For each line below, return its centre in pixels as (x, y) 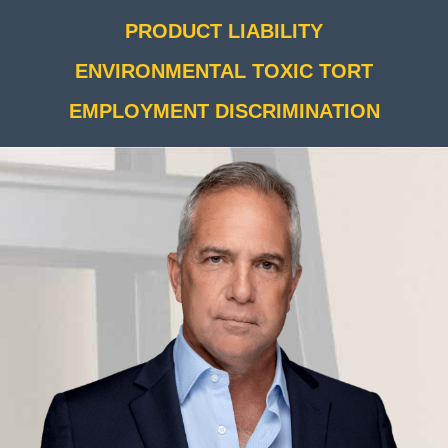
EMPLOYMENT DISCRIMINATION (224, 111)
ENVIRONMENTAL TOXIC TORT (224, 71)
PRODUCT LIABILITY (224, 31)
